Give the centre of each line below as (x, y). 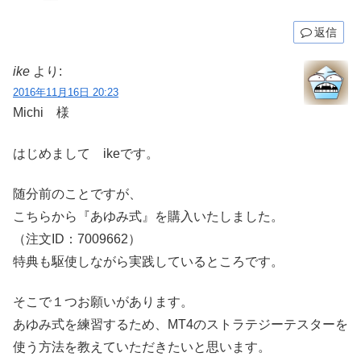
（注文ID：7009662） (77, 239)
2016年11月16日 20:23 (66, 93)
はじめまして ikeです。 (86, 153)
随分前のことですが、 (77, 194)
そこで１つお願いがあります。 (103, 302)
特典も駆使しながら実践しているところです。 (148, 262)
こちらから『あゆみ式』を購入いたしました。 (148, 217)
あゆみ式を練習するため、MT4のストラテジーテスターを (180, 325)
